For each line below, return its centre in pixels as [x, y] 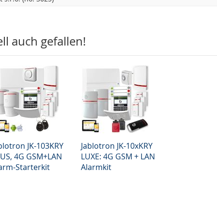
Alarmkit [96, 167]
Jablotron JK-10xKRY [116, 146]
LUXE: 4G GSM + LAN [118, 156]
